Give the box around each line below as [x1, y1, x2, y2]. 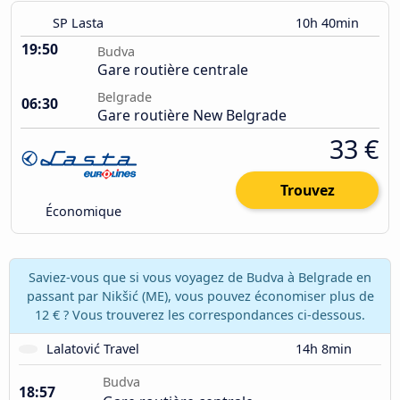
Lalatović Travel [46, 339, 140, 357]
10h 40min [296, 14, 362, 32]
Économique [42, 203, 122, 221]
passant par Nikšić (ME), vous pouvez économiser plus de [26, 287, 374, 304]
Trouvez [279, 180, 335, 201]
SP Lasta [53, 14, 104, 32]
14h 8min [296, 339, 355, 357]
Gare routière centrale [97, 60, 248, 80]
